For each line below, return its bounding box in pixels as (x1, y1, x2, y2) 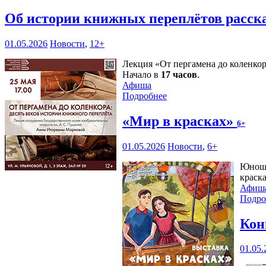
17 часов (161, 69, 197, 80)
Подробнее (122, 90, 167, 101)
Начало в (122, 69, 161, 80)
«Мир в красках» (122, 113, 237, 129)
